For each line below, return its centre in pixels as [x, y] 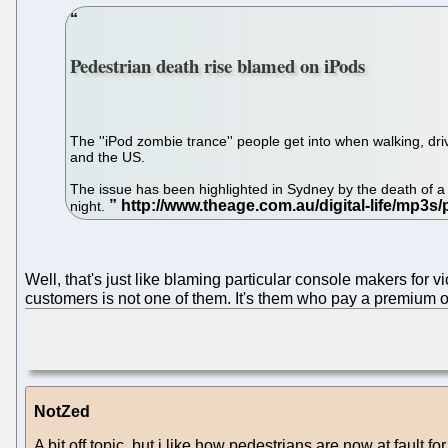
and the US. [108, 157]
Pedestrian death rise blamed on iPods [218, 65]
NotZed [62, 411]
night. [90, 206]
